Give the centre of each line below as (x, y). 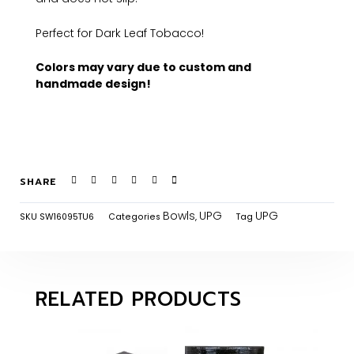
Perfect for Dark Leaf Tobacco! (120, 33)
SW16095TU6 (67, 217)
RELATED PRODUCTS (139, 299)
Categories (134, 217)
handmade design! (93, 84)
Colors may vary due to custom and (143, 68)
